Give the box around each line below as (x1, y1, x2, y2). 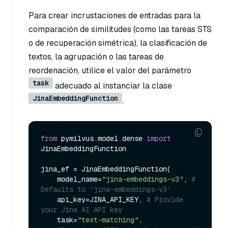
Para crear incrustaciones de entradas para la (28, 10, 201, 21)
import (147, 133, 171, 143)
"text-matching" (77, 215, 138, 224)
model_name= (57, 174, 102, 184)
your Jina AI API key (41, 205, 122, 214)
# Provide (147, 194, 183, 204)
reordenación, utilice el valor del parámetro (28, 65, 191, 76)
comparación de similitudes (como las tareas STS (28, 24, 212, 35)
